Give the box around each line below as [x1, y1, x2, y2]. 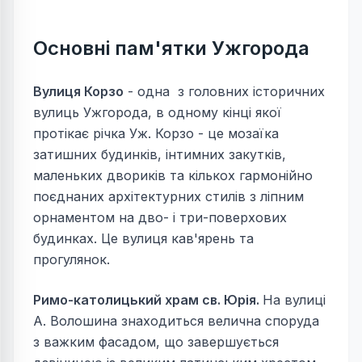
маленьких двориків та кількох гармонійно [33, 167, 313, 183]
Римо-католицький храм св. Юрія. [33, 292, 263, 308]
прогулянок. [33, 251, 110, 267]
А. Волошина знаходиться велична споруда [33, 313, 319, 329]
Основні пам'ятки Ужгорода [33, 36, 309, 60]
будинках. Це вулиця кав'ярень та [33, 230, 254, 246]
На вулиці [263, 292, 326, 308]
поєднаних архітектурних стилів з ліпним [33, 188, 304, 204]
